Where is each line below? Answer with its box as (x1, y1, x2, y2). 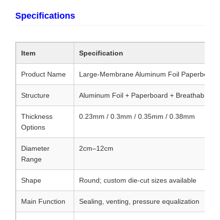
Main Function (21, 197, 65, 206)
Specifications (15, 11, 75, 21)
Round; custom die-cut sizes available (79, 176, 196, 185)
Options (21, 123, 45, 132)
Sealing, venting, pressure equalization (79, 197, 199, 206)
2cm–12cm (79, 144, 113, 153)
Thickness (21, 112, 53, 121)
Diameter (21, 144, 50, 153)
